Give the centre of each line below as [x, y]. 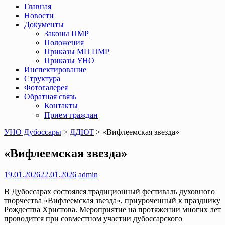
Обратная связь [50, 97]
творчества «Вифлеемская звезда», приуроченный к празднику [112, 200]
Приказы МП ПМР [77, 51]
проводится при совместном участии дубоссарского [93, 218]
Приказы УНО [69, 61]
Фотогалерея [46, 88]
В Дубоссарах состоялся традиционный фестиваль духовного [109, 191]
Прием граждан [71, 115]
